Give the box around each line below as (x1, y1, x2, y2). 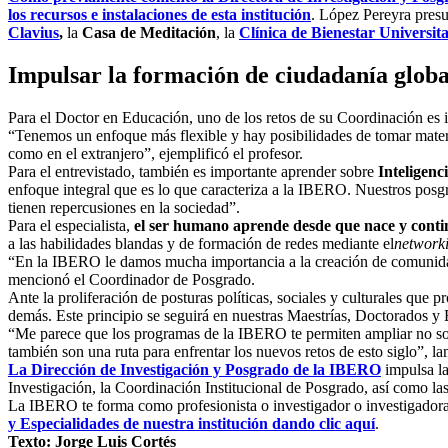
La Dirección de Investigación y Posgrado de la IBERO (8, 360, 381, 378)
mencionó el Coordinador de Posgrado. (8, 270, 255, 288)
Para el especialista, (8, 216, 134, 234)
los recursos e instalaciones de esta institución (8, 5, 311, 23)
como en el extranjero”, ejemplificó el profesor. (8, 144, 303, 162)
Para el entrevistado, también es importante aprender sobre (8, 162, 378, 180)
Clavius (8, 23, 59, 41)
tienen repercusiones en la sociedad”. (8, 198, 240, 216)
